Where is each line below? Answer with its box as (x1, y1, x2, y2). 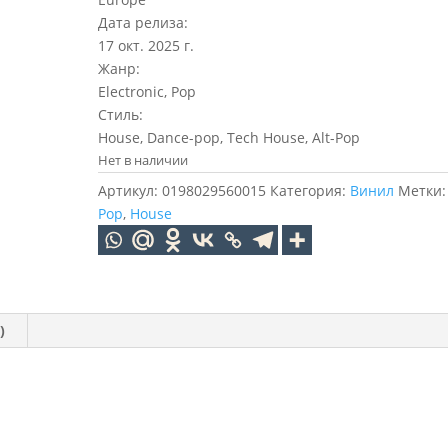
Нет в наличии (98, 151, 189, 169)
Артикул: (98, 181, 163, 200)
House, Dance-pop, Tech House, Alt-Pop (98, 128, 361, 147)
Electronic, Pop (98, 82, 197, 101)
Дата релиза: (98, 13, 189, 32)
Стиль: (98, 105, 144, 124)
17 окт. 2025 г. (98, 36, 195, 55)
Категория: (270, 181, 351, 200)
